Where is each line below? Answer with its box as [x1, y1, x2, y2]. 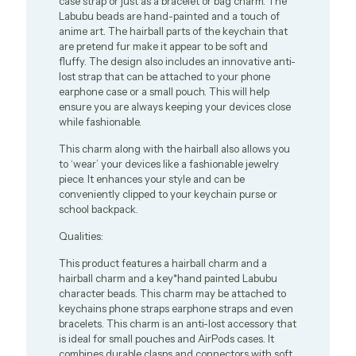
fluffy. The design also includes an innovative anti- [59, 55, 296, 68]
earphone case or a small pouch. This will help [59, 85, 270, 98]
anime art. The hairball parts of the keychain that [59, 25, 288, 37]
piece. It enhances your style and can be [59, 172, 246, 185]
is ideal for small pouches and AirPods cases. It [59, 332, 275, 345]
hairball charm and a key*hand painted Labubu [59, 272, 278, 284]
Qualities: [59, 230, 104, 242]
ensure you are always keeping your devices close [59, 100, 292, 113]
